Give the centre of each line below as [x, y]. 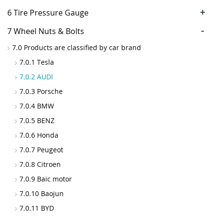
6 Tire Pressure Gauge [48, 13]
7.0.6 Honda [39, 135]
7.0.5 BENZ [37, 120]
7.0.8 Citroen [40, 164]
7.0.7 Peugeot [41, 150]
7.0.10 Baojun [42, 193]
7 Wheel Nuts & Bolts [46, 31]
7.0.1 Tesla [37, 62]
